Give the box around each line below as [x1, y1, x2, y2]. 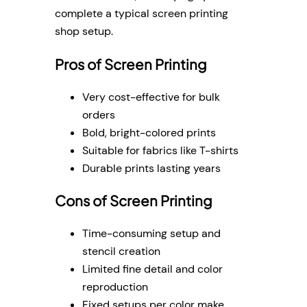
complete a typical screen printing [55, 6, 228, 21]
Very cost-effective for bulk [82, 89, 220, 104]
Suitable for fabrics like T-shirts [82, 143, 238, 158]
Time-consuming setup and [82, 225, 221, 241]
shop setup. [55, 24, 113, 39]
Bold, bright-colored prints [82, 125, 216, 140]
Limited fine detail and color [82, 261, 223, 276]
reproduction [82, 279, 148, 294]
